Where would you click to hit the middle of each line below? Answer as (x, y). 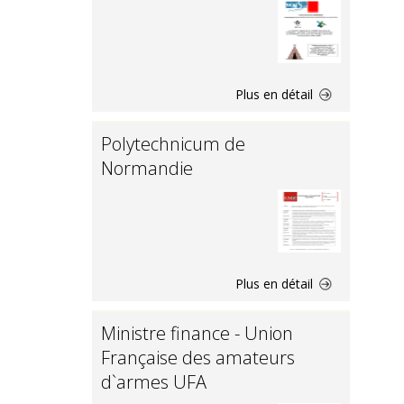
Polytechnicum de (173, 144)
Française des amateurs (198, 358)
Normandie (147, 168)
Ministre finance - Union (197, 333)
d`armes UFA (154, 382)
